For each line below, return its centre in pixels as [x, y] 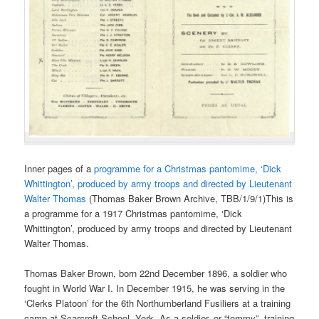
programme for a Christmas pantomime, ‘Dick [188, 168]
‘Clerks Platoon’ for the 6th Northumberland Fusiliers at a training [158, 303]
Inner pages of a [59, 168]
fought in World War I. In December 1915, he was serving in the [155, 288]
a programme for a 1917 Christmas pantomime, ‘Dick [134, 213]
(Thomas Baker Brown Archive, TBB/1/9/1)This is [190, 198]
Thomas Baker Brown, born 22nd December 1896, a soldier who [156, 273]
